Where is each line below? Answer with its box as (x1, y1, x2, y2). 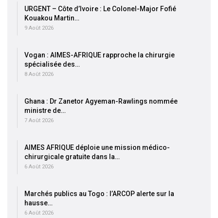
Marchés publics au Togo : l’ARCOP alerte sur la (24, 190, 174, 198)
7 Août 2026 (24, 117, 54, 124)
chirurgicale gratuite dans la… (24, 153, 120, 161)
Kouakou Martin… (24, 14, 79, 22)
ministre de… (24, 107, 66, 115)
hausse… (24, 199, 53, 207)
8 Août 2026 (24, 71, 54, 78)
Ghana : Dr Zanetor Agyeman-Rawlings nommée (24, 97, 178, 106)
